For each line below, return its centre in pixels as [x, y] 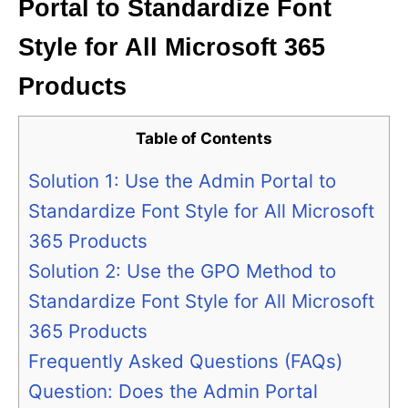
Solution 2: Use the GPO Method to [182, 271]
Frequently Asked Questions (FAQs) [185, 362]
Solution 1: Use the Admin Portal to [182, 181]
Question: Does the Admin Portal [173, 392]
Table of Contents [204, 138]
